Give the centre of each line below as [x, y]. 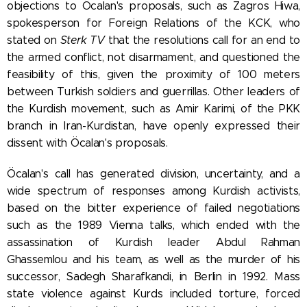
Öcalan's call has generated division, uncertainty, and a [153, 173]
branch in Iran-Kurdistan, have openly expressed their [153, 125]
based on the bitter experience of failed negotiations [153, 208]
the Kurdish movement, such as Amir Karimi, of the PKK [153, 108]
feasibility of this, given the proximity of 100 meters [153, 74]
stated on [34, 40]
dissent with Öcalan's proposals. [87, 143]
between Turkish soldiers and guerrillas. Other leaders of [153, 91]
